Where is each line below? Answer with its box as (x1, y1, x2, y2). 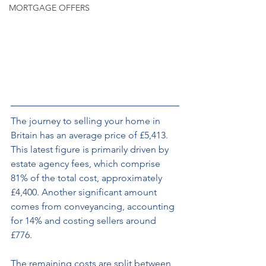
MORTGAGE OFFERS (9, 2, 90, 13)
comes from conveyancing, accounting (11, 200, 177, 212)
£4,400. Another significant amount (11, 186, 159, 198)
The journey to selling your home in (11, 115, 163, 126)
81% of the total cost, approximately (11, 172, 164, 183)
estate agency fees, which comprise (11, 157, 163, 169)
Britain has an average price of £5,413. (11, 129, 170, 141)
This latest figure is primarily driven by (11, 143, 171, 155)
